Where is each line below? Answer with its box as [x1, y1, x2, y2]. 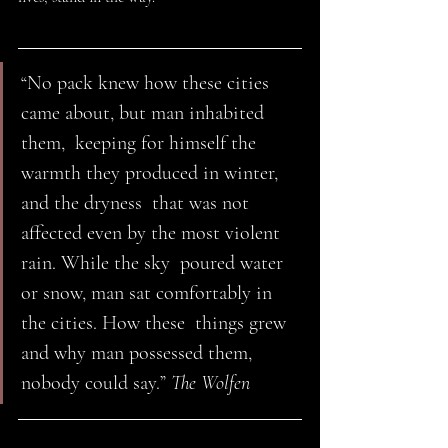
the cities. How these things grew [21, 311, 291, 336]
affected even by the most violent [21, 221, 285, 246]
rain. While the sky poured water [21, 251, 288, 276]
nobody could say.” [21, 371, 171, 396]
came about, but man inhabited [21, 101, 269, 126]
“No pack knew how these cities [21, 71, 274, 96]
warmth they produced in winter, [21, 161, 283, 186]
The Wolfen [171, 371, 250, 396]
